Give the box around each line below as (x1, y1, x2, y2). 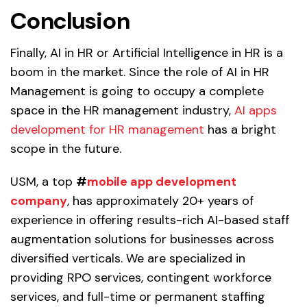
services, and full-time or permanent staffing (10, 288, 265, 306)
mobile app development (87, 173, 236, 191)
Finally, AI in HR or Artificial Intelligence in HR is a (10, 45, 283, 62)
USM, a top (10, 173, 76, 191)
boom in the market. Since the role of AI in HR (10, 64, 269, 81)
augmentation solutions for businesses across (10, 231, 274, 248)
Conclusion (10, 5, 130, 37)
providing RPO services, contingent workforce (10, 269, 271, 286)
